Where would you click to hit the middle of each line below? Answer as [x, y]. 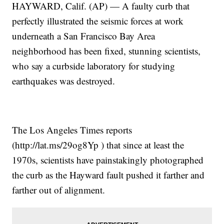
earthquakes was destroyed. [64, 81]
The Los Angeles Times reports [72, 130]
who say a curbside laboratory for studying [94, 66]
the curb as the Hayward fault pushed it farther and [108, 175]
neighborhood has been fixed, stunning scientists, [106, 51]
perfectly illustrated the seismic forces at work [98, 21]
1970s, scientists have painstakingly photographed [108, 160]
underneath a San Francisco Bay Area [84, 36]
